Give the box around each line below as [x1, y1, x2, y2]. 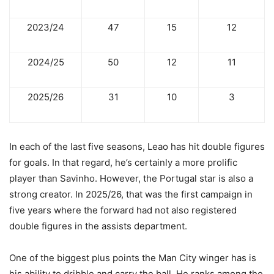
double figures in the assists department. [9, 220, 187, 232]
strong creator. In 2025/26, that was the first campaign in [9, 188, 253, 201]
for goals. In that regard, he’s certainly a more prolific [9, 157, 237, 169]
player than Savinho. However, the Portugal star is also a [9, 172, 253, 185]
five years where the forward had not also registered [9, 204, 237, 217]
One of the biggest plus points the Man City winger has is [9, 252, 256, 264]
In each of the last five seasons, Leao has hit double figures [9, 141, 265, 153]
